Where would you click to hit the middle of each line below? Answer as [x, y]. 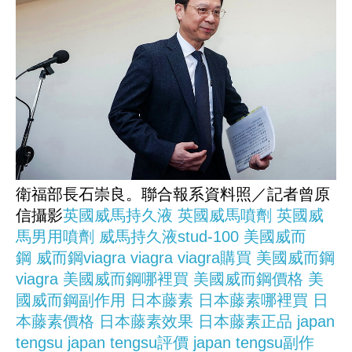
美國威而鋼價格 [248, 279]
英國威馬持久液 [118, 215]
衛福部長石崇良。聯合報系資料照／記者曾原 [173, 194]
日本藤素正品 [245, 321]
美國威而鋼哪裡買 [126, 279]
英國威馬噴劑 [225, 215]
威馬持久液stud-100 [169, 236]
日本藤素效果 [146, 321]
